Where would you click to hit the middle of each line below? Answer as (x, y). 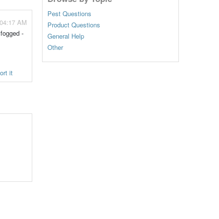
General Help (66, 36)
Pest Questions (69, 14)
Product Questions (74, 25)
